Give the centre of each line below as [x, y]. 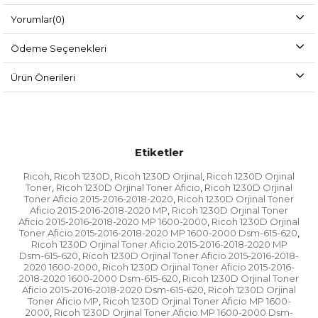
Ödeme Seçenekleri [59, 49]
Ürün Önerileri [43, 78]
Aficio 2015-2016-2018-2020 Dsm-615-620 [113, 290]
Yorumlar [32, 20]
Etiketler [159, 153]
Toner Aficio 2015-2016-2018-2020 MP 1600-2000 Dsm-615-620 [158, 233]
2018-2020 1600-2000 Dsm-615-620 [99, 279]
